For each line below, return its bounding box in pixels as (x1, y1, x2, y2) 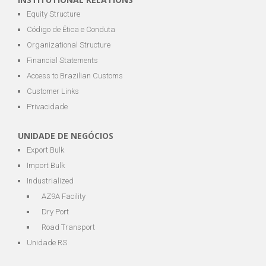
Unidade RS (27, 237, 67, 247)
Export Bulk (27, 145, 64, 154)
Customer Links (27, 86, 79, 96)
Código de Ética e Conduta (27, 24, 115, 34)
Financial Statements (27, 55, 98, 65)
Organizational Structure (27, 40, 110, 49)
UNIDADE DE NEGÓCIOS (18, 129, 113, 141)
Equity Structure (27, 9, 80, 18)
